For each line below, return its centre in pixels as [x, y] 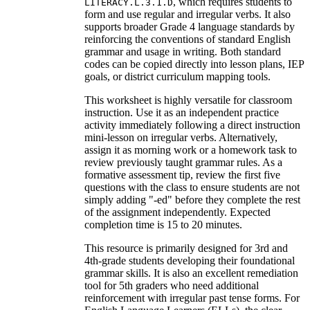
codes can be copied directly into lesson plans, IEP [194, 64]
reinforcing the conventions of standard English [188, 39]
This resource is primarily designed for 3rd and [186, 248]
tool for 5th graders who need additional [172, 285]
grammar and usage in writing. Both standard [183, 51]
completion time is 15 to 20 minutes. [163, 224]
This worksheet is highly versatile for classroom [188, 100]
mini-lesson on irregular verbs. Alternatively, [181, 137]
